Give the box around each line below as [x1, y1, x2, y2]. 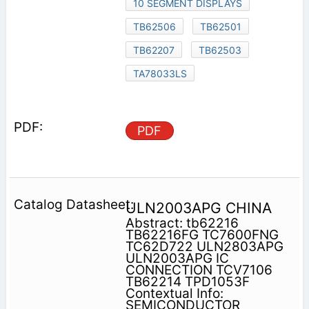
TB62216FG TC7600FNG [125, 227, 279, 243]
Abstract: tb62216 [125, 215, 239, 232]
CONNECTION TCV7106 [125, 262, 272, 279]
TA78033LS [132, 68, 187, 80]
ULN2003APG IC [125, 250, 229, 267]
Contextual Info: [125, 286, 223, 302]
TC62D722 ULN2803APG [125, 239, 283, 255]
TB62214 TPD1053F [125, 274, 250, 290]
